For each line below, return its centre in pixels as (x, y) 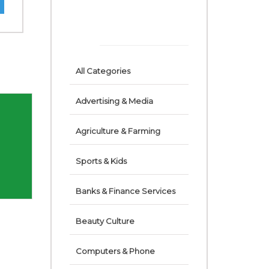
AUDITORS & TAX (109, 18)
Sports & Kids (101, 161)
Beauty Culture (105, 221)
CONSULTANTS (105, 31)
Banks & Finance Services (125, 191)
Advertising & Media (114, 101)
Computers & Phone (115, 251)
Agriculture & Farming (118, 131)
